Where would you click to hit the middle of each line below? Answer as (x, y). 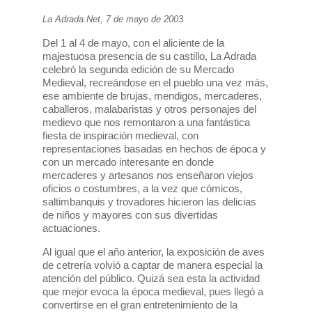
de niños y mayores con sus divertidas (130, 215)
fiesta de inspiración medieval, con (120, 136)
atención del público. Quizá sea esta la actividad (151, 279)
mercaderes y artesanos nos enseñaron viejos (148, 175)
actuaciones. (71, 228)
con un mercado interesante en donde (128, 162)
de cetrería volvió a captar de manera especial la (152, 265)
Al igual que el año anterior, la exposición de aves (153, 252)
